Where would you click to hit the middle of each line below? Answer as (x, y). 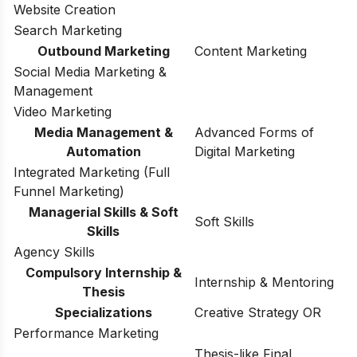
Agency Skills (54, 251)
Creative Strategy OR (258, 312)
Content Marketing (251, 51)
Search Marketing (68, 30)
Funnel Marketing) (69, 191)
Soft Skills (224, 221)
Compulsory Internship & (103, 272)
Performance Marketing (86, 333)
